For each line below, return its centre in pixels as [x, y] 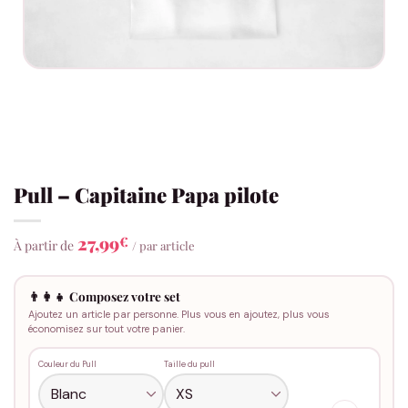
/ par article [163, 245]
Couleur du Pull [67, 364]
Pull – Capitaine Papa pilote [146, 194]
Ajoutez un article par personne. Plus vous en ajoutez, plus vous [178, 315]
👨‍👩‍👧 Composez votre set [104, 296]
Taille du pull [189, 364]
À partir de [44, 245]
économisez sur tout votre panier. [106, 329]
